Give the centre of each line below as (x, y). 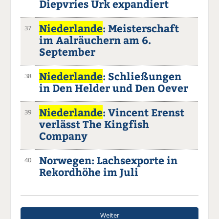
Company (64, 135)
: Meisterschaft (141, 28)
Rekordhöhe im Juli (89, 172)
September (67, 51)
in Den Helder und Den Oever (114, 88)
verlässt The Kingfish (94, 124)
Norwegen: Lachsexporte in (109, 160)
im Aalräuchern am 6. (95, 40)
